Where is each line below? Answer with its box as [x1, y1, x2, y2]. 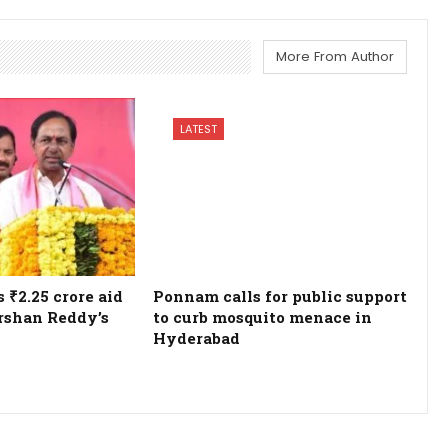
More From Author [276, 46, 395, 66]
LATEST [179, 120, 217, 137]
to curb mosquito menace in [152, 306, 372, 327]
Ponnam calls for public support [152, 285, 407, 306]
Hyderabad [152, 327, 240, 348]
